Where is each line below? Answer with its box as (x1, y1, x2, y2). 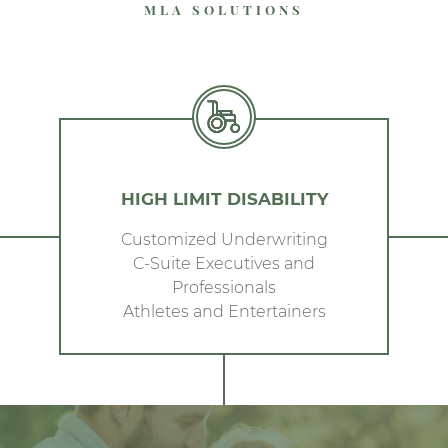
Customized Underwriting (120, 229, 328, 248)
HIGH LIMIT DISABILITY (120, 188, 328, 208)
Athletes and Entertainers (122, 301, 326, 320)
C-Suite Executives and (133, 253, 315, 272)
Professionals (172, 277, 276, 296)
